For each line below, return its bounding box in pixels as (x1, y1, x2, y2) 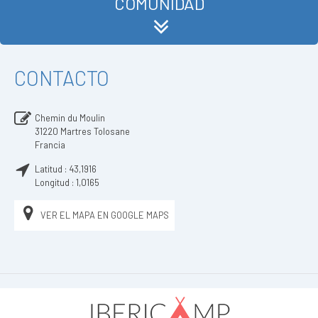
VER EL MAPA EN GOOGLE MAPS (40, 209, 169, 221)
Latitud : (35, 163, 69, 175)
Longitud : (35, 177, 76, 188)
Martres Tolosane (60, 126, 130, 137)
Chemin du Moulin (35, 112, 105, 124)
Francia (35, 139, 65, 150)
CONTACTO (14, 65, 109, 90)
